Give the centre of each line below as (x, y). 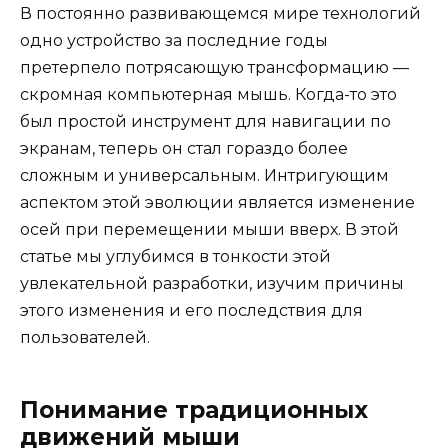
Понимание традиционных (194, 409)
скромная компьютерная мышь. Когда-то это (208, 94)
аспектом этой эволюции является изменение (217, 202)
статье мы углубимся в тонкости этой (175, 256)
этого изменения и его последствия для (191, 310)
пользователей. (85, 337)
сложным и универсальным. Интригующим (204, 175)
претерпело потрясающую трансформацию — (214, 67)
